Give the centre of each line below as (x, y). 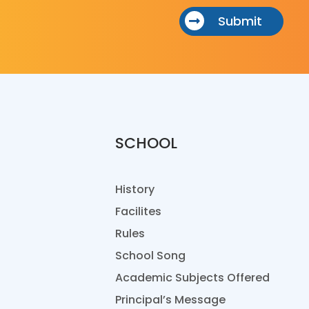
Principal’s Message (170, 299)
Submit (238, 21)
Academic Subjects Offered (192, 277)
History (134, 189)
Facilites (138, 211)
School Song (150, 255)
